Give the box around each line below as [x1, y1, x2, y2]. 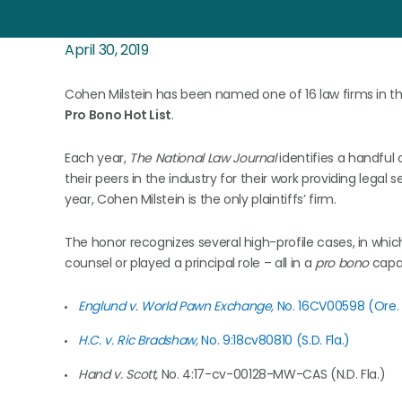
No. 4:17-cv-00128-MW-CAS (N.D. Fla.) [158, 365, 386, 383]
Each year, [65, 149, 130, 167]
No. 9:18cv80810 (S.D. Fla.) [201, 331, 350, 349]
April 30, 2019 [65, 39, 149, 60]
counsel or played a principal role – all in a [65, 254, 315, 272]
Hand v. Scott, [78, 365, 159, 383]
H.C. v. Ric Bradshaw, [78, 331, 202, 349]
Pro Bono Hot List [65, 106, 172, 124]
